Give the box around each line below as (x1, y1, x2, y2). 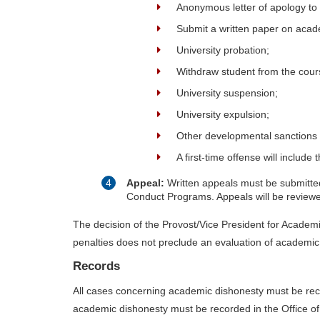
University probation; (176, 44, 269, 56)
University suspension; (176, 87, 278, 99)
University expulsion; (176, 109, 269, 121)
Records (73, 259, 120, 274)
